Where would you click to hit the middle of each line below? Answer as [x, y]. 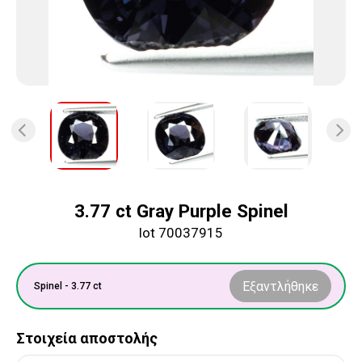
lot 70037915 [181, 233]
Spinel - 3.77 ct [68, 286]
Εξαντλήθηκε [280, 286]
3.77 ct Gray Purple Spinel [181, 211]
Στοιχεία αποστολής [87, 339]
